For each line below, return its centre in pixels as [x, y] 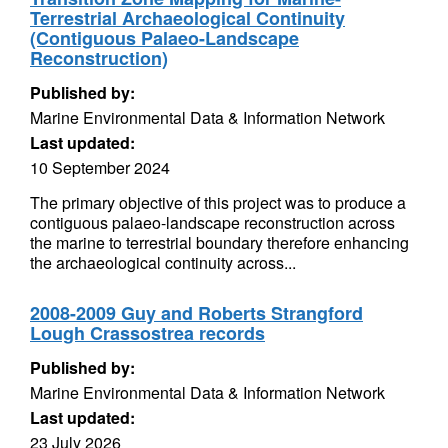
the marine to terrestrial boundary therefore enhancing [219, 242]
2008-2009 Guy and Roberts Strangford [196, 313]
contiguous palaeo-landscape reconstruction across [212, 222]
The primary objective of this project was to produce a [218, 202]
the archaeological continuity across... [163, 262]
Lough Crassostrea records [147, 333]
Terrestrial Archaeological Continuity [187, 18]
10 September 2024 [100, 167]
